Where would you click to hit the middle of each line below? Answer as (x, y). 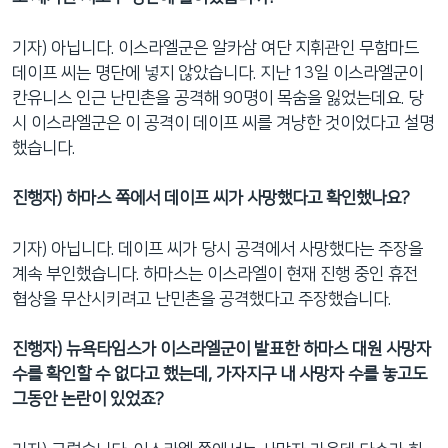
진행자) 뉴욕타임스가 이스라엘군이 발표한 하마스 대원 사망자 (221, 349)
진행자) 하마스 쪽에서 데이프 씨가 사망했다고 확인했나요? (211, 198)
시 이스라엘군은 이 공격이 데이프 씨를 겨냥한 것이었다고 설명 (223, 122)
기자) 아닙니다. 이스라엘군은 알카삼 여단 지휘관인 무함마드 (215, 47)
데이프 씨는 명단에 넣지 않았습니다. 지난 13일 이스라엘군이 (217, 72)
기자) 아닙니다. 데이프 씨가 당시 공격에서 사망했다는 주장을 (217, 248)
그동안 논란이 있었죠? (88, 399)
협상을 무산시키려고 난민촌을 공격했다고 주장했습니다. (201, 298)
